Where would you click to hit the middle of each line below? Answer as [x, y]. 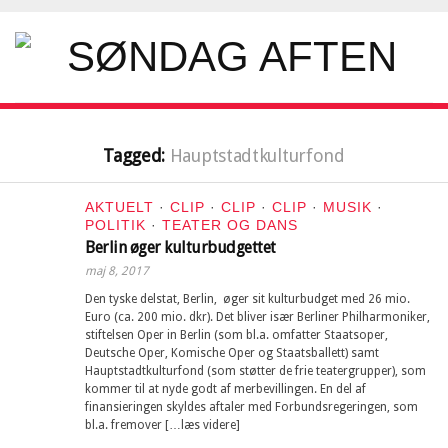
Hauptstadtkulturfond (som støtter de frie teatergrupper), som [255, 371]
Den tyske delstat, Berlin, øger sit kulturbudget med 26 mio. [247, 299]
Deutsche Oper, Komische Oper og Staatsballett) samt [232, 353]
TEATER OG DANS [230, 225]
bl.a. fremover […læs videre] [162, 425]
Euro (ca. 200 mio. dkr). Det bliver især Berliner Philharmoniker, [257, 317]
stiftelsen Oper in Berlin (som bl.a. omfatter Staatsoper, [236, 335]
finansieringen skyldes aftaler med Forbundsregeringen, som [251, 407]
